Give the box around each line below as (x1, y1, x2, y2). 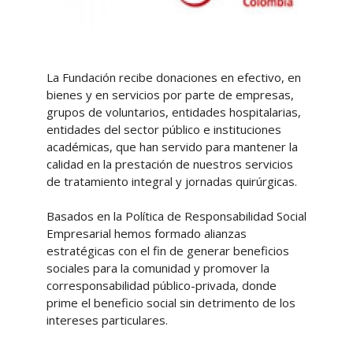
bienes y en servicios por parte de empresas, (46, 87, 294, 102)
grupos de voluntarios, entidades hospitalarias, (46, 104, 301, 120)
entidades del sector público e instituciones (46, 121, 281, 137)
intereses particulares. (46, 312, 168, 328)
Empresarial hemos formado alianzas (46, 225, 247, 241)
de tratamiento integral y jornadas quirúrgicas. (46, 173, 297, 189)
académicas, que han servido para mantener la (46, 139, 298, 154)
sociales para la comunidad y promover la (46, 260, 269, 276)
